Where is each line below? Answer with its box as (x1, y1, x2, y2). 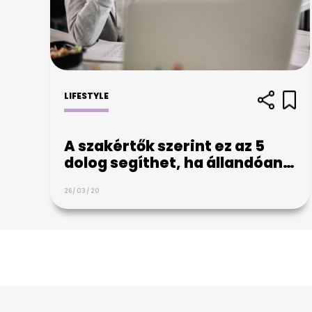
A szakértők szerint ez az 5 (64, 135, 265, 156)
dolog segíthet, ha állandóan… (64, 152, 295, 173)
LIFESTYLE (64, 89, 109, 102)
